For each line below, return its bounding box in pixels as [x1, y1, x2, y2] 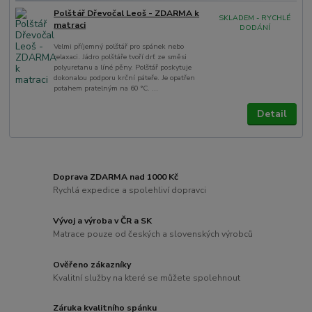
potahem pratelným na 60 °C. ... [54, 83, 159, 94]
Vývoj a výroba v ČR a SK [53, 214, 153, 226]
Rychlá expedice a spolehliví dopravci [53, 185, 207, 196]
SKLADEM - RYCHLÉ [219, 13, 291, 24]
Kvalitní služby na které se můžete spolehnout [53, 272, 241, 284]
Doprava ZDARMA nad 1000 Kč [53, 171, 179, 182]
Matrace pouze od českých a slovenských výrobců [53, 228, 253, 240]
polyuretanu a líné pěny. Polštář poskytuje [54, 62, 192, 73]
